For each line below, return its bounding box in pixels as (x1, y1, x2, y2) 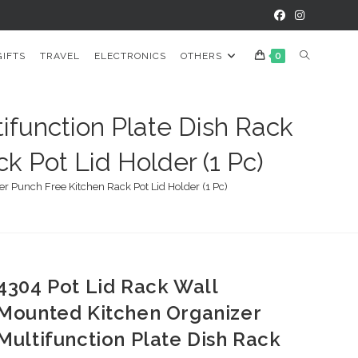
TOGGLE (298, 49, 345, 62)
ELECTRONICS (93, 50, 166, 62)
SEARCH (298, 153, 342, 165)
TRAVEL (39, 50, 80, 62)
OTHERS (180, 50, 222, 62)
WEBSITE (298, 101, 347, 113)
